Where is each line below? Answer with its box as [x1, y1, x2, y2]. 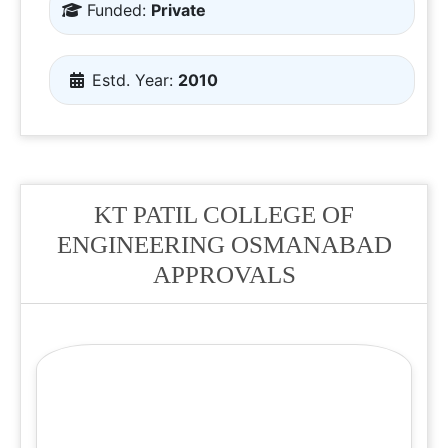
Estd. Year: [92, 70, 178, 90]
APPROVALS [152, 261, 296, 288]
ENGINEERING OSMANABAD [56, 231, 392, 258]
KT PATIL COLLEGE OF [94, 201, 354, 228]
